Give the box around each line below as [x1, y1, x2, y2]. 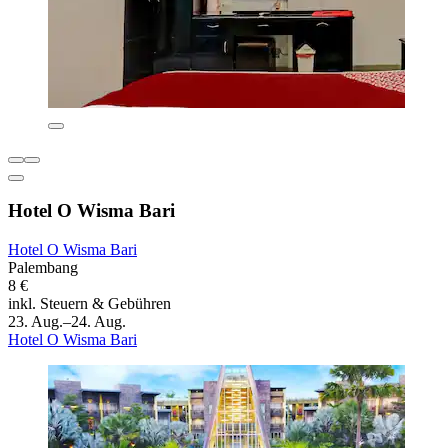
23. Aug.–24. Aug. [8, 313, 126, 331]
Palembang [8, 259, 78, 277]
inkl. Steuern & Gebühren [8, 295, 171, 313]
